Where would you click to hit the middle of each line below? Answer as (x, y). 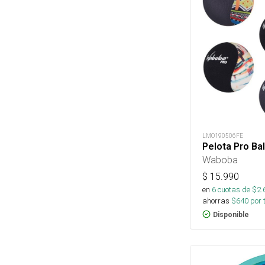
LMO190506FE (223, 135)
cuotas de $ (236, 189)
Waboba (220, 159)
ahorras (216, 201)
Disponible (231, 214)
